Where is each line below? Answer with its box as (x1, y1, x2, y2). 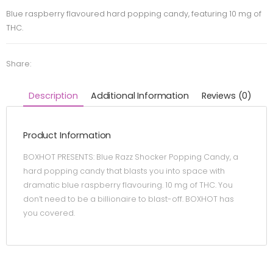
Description (29, 89, 78, 102)
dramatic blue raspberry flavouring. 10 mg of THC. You (23, 180, 233, 191)
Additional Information (90, 89, 189, 102)
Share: (6, 58, 32, 69)
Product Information (23, 129, 112, 142)
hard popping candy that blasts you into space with (23, 166, 225, 177)
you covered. (23, 208, 75, 219)
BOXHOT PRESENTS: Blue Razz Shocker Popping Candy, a (23, 152, 238, 163)
